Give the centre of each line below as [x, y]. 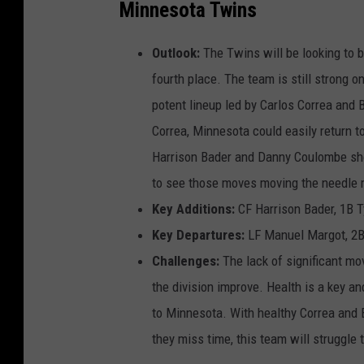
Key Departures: [198, 235]
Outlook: [176, 53]
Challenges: [186, 261]
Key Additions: [193, 209]
